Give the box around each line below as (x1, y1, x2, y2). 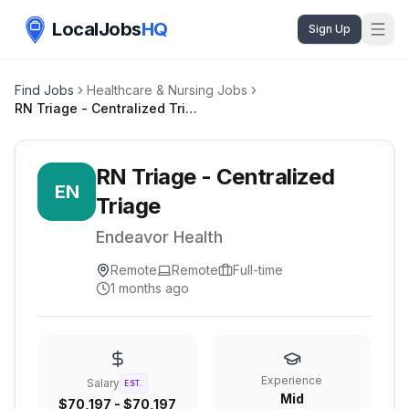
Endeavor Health (96, 227, 223, 246)
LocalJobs (52, 18, 142, 40)
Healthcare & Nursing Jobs (87, 82, 247, 98)
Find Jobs (15, 82, 74, 98)
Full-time (233, 262, 283, 278)
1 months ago (110, 280, 189, 296)
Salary (87, 376, 121, 390)
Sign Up (309, 22, 351, 36)
